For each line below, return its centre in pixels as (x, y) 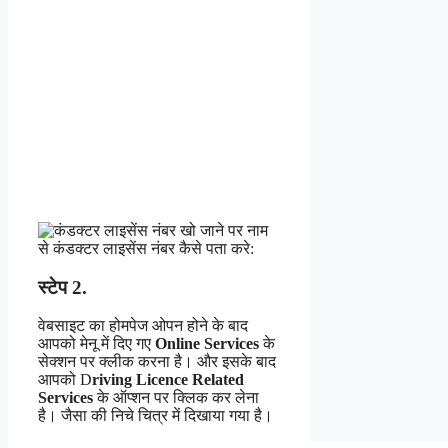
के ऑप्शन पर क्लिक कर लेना (176, 398)
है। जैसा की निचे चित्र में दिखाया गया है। (155, 416)
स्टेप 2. (62, 287)
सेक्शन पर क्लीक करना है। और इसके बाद (157, 362)
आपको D (65, 380)
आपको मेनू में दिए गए (96, 344)
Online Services (207, 344)
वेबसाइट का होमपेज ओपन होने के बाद (143, 326)
